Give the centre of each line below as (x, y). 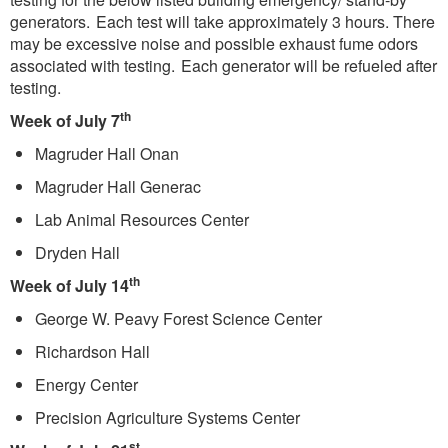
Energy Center (88, 385)
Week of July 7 (65, 121)
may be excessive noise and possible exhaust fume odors (214, 44)
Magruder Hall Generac (120, 187)
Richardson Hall (94, 352)
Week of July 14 (69, 286)
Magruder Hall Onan (109, 154)
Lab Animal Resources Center (144, 220)
